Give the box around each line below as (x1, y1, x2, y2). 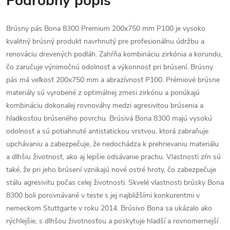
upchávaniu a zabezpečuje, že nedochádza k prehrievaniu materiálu (6, 139, 219, 149)
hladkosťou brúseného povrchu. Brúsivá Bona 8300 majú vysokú (6, 113, 212, 123)
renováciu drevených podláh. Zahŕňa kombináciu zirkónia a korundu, (6, 49, 222, 59)
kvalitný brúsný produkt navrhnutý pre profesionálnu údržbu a (6, 36, 204, 46)
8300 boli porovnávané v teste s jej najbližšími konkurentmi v (6, 190, 200, 200)
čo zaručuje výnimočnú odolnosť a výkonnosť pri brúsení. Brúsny (6, 62, 213, 72)
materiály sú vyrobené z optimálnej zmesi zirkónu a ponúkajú (6, 88, 200, 98)
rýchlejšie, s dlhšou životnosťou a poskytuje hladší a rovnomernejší (6, 216, 218, 226)
